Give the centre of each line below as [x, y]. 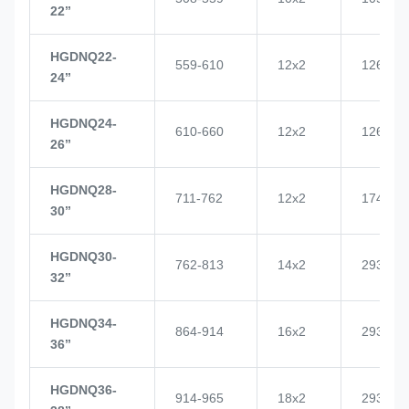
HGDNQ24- [84, 123]
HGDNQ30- [84, 256]
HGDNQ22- [84, 56]
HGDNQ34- [84, 323]
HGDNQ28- [84, 189]
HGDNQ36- [84, 389]
